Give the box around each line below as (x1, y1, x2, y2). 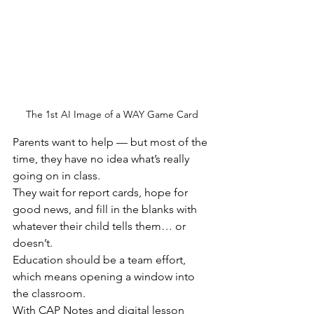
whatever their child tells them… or (13, 219, 189, 233)
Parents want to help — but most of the (13, 135, 210, 149)
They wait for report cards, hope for (13, 186, 191, 199)
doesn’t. (13, 236, 53, 250)
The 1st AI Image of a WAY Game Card (26, 108, 198, 121)
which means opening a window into (13, 270, 198, 283)
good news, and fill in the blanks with (13, 203, 200, 216)
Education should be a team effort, (13, 253, 189, 266)
